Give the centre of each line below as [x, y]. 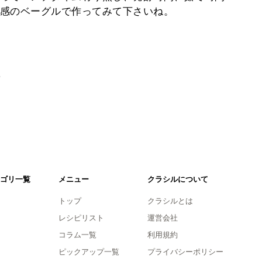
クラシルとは [170, 201]
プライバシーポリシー [185, 251]
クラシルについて [177, 179]
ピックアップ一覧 [89, 251]
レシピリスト [81, 218]
